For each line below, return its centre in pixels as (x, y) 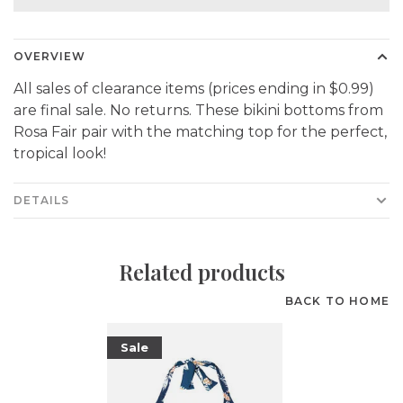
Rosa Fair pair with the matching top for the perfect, (200, 132)
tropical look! (60, 153)
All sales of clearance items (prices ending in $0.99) (194, 89)
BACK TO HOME (337, 301)
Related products (201, 272)
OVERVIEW (49, 56)
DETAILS (41, 200)
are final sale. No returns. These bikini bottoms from (198, 110)
